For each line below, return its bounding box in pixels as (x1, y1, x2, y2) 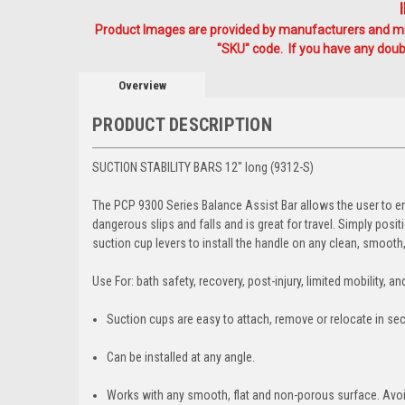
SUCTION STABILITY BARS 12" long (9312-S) (92, 159, 314, 174)
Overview (118, 78, 166, 92)
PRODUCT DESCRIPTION (92, 113, 272, 136)
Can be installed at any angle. (107, 349, 256, 364)
